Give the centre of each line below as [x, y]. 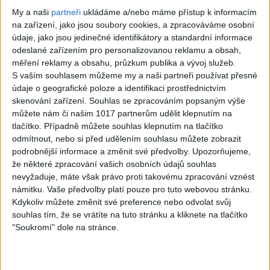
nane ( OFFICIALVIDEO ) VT [202, 145]
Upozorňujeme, [221, 151]
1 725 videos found [135, 36]
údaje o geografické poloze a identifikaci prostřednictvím [119, 88]
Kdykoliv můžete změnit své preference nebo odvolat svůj [121, 202]
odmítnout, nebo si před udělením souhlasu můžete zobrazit [127, 138]
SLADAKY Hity [68, 132]
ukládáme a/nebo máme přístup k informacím [169, 12]
